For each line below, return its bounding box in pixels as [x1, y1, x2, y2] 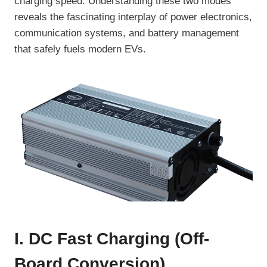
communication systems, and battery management [14, 27, 239, 39]
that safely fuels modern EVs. [14, 44, 146, 55]
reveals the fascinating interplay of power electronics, [14, 11, 252, 23]
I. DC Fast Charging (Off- [14, 229, 209, 249]
